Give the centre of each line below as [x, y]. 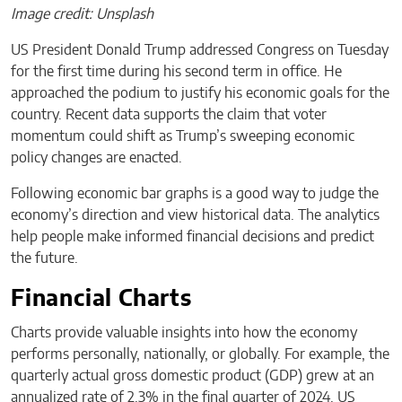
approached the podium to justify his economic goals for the [200, 94]
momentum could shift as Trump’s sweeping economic [183, 137]
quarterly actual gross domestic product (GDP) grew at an [192, 376]
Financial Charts [101, 300]
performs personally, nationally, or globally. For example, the [200, 355]
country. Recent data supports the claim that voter [169, 115]
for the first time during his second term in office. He [176, 72]
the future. [44, 259]
